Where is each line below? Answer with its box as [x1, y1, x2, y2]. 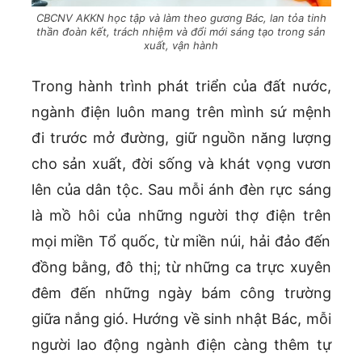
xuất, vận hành [144, 39, 218, 53]
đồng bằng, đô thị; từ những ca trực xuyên [31, 259, 331, 276]
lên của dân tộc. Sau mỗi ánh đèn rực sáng [31, 181, 331, 199]
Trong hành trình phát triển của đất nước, [31, 78, 331, 95]
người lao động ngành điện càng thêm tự [31, 336, 331, 354]
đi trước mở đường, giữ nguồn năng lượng [31, 129, 331, 147]
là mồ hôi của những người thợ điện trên [31, 207, 331, 225]
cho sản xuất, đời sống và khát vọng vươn [31, 155, 331, 173]
